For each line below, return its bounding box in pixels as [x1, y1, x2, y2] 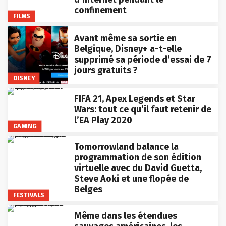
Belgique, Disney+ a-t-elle [74, 43, 182, 55]
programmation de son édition [74, 151, 201, 163]
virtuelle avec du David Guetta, [74, 162, 202, 174]
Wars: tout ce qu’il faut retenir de [74, 103, 211, 115]
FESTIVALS [13, 191, 45, 199]
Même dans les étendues [74, 210, 177, 221]
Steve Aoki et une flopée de [74, 173, 189, 184]
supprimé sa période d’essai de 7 [74, 54, 211, 66]
